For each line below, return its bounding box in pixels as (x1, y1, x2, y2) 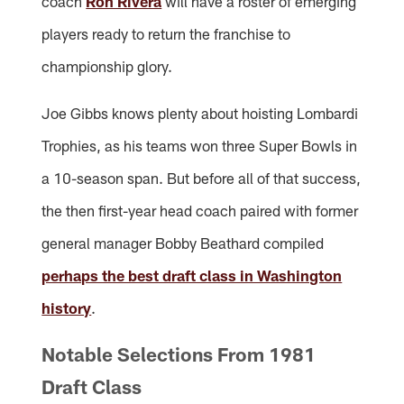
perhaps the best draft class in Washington (41, 266, 343, 285)
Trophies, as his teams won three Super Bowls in (41, 136, 358, 155)
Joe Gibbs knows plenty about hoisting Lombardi (41, 104, 359, 123)
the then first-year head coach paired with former (41, 201, 359, 220)
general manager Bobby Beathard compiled (41, 234, 325, 252)
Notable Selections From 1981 (41, 343, 317, 366)
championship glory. (41, 57, 173, 76)
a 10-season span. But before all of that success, (41, 169, 362, 188)
